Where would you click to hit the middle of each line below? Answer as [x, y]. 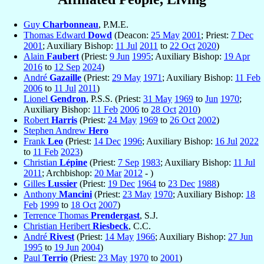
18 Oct [83, 205]
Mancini [75, 194]
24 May [122, 120]
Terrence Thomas [57, 216]
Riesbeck [110, 226]
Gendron [68, 99]
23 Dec [181, 184]
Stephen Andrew [56, 131]
